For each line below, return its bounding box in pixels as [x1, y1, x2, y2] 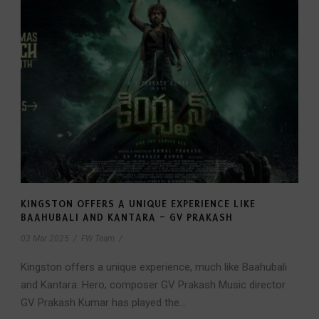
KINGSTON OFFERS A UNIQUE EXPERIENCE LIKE [21, 198, 256, 211]
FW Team [81, 234, 115, 244]
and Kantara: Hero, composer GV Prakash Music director [21, 278, 286, 292]
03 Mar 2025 [21, 234, 69, 244]
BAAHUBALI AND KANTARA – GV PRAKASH [21, 211, 233, 224]
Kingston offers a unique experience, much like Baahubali [21, 261, 287, 274]
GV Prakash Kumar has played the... [21, 296, 186, 310]
